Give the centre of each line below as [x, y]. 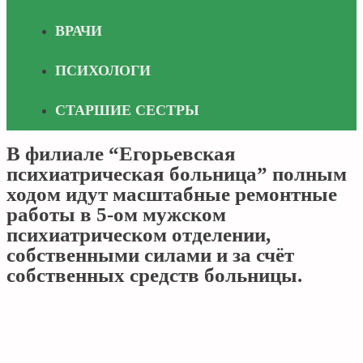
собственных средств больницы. [154, 275]
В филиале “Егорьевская [121, 154]
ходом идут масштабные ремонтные [172, 194]
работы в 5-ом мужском [116, 214]
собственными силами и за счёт [150, 255]
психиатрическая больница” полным [177, 174]
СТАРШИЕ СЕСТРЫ [127, 110]
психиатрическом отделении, [139, 235]
